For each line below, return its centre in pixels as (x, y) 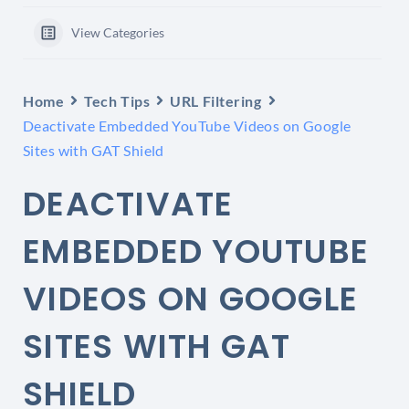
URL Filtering (216, 100)
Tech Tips (117, 100)
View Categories (118, 32)
